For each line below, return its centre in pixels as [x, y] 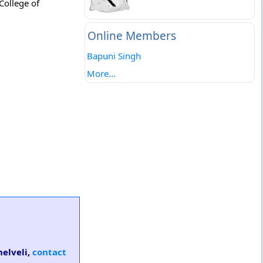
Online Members [131, 36]
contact [49, 252]
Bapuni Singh [114, 56]
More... [101, 73]
